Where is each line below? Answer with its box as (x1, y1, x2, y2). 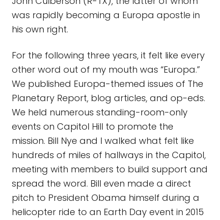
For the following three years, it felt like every (12, 49, 205, 61)
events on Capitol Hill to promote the (12, 120, 173, 133)
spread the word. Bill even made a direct (12, 177, 191, 190)
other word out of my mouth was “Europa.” (12, 63, 200, 76)
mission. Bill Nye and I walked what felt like (12, 135, 194, 147)
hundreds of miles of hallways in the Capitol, (12, 149, 206, 161)
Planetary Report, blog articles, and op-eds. (12, 92, 205, 104)
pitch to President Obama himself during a (12, 192, 199, 204)
